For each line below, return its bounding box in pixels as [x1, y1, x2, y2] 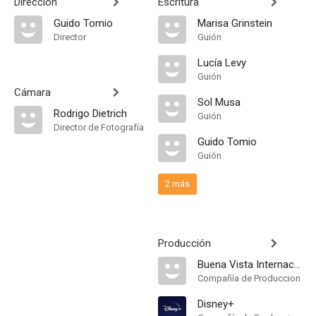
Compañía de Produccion [197, 273, 300, 284]
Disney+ [197, 298, 234, 310]
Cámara [14, 86, 51, 99]
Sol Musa [197, 96, 241, 109]
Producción [158, 237, 211, 250]
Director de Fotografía [54, 122, 144, 133]
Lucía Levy [197, 56, 246, 69]
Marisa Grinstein [197, 17, 272, 30]
